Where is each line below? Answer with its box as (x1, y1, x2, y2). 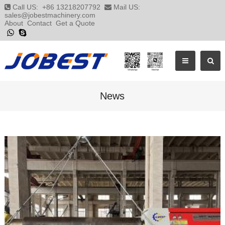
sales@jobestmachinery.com (4, 11, 95, 19)
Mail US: (111, 3, 140, 11)
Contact (27, 19, 52, 27)
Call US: (10, 3, 42, 11)
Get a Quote (55, 19, 95, 27)
